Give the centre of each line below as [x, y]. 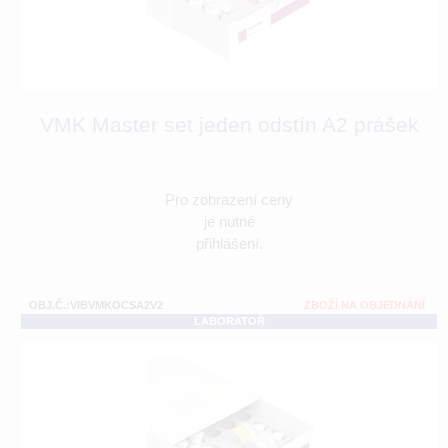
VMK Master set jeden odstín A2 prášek [229, 125]
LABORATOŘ [229, 321]
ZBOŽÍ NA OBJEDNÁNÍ [364, 305]
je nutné [229, 222]
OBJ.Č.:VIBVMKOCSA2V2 [96, 305]
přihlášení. [229, 244]
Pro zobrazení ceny [229, 200]
